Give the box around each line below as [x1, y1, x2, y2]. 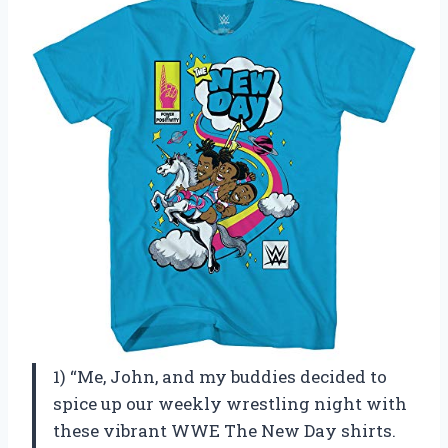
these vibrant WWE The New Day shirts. [53, 419, 396, 443]
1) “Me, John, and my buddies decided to [53, 365, 387, 389]
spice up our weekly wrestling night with [53, 392, 407, 416]
